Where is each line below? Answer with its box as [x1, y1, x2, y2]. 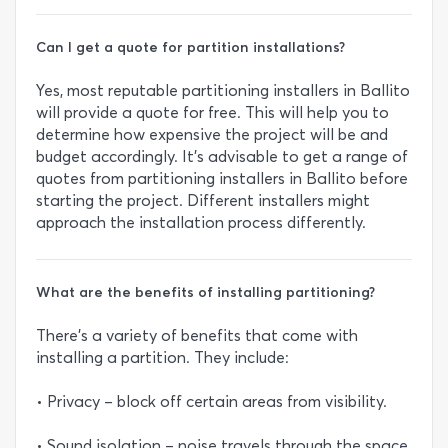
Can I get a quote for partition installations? [36, 37, 345, 56]
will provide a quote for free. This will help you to [36, 102, 389, 122]
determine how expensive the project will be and [36, 124, 388, 144]
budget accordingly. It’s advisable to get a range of [36, 146, 408, 166]
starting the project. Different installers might [36, 190, 370, 210]
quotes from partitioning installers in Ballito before [36, 168, 408, 188]
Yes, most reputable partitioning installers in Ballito [36, 80, 410, 100]
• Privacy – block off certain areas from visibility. [36, 391, 387, 411]
